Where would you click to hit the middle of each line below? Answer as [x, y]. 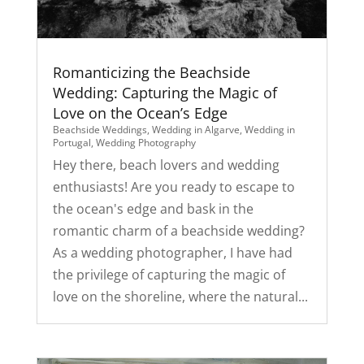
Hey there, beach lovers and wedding [166, 165]
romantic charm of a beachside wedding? [178, 231]
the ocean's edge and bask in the [153, 209]
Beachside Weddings [100, 130]
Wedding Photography [145, 143]
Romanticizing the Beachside [151, 73]
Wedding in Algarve [195, 130]
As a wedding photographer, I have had [172, 253]
